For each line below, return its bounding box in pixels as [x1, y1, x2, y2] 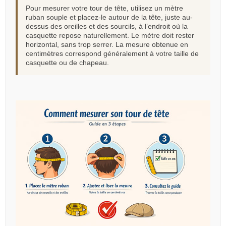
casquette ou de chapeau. [26, 59, 109, 67]
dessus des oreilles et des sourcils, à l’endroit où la [26, 22, 188, 30]
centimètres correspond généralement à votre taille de [26, 49, 199, 58]
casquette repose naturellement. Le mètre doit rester [26, 31, 194, 39]
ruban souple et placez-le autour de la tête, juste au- [26, 13, 193, 21]
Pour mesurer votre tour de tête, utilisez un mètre [26, 4, 183, 12]
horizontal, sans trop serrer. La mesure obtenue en [26, 40, 188, 48]
